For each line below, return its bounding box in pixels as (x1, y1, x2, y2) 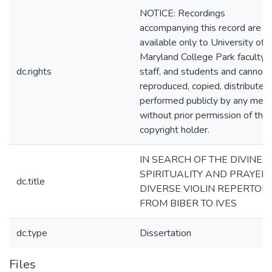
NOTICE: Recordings (140, 7, 225, 20)
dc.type (16, 226, 47, 240)
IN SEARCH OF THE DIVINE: (140, 153, 264, 166)
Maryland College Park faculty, (140, 50, 267, 64)
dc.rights (16, 65, 52, 78)
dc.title (16, 175, 45, 188)
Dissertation (140, 226, 191, 240)
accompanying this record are (140, 21, 261, 35)
